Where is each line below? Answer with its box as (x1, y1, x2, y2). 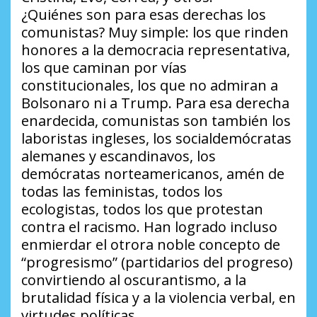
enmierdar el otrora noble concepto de (21, 234, 280, 254)
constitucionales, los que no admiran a (21, 75, 278, 95)
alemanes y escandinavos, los (21, 146, 216, 166)
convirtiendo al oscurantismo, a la (21, 270, 246, 289)
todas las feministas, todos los (21, 181, 223, 201)
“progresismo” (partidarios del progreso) (21, 252, 293, 272)
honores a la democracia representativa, (21, 40, 290, 59)
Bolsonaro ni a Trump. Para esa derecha (21, 93, 289, 113)
